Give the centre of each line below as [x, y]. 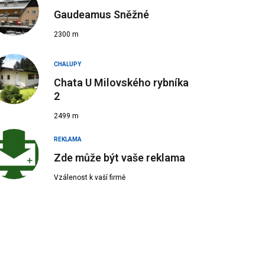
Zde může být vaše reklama [119, 158]
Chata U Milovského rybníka [121, 83]
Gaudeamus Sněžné [103, 14]
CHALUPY [67, 64]
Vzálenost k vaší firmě [90, 177]
